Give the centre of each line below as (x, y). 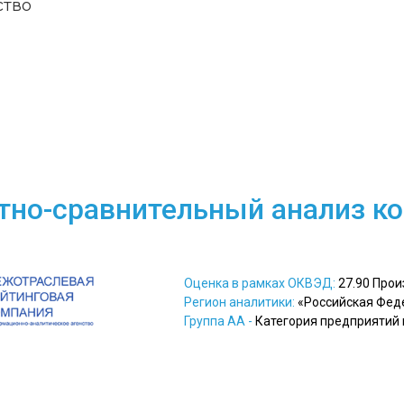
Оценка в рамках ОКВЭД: (261, 283)
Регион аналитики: (241, 302)
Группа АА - (218, 321)
